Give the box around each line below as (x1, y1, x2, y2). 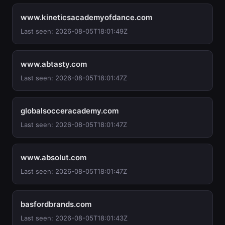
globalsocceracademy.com (21, 106, 119, 116)
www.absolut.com (21, 153, 86, 162)
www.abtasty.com (21, 59, 87, 69)
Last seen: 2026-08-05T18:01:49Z (21, 27, 128, 35)
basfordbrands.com (21, 199, 91, 209)
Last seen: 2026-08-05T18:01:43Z (21, 214, 128, 222)
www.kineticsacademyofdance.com (21, 13, 152, 22)
